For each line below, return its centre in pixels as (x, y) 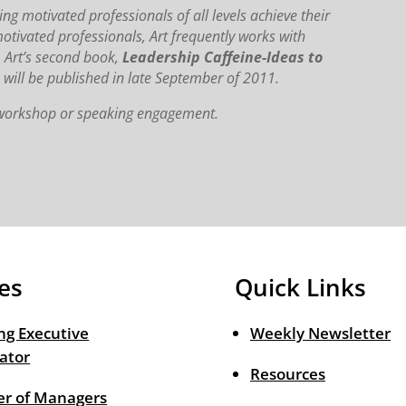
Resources (287, 374)
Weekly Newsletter (320, 333)
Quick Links (300, 288)
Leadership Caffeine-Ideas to (223, 58)
